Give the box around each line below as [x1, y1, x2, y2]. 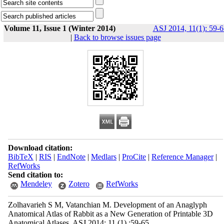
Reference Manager [151, 152, 213, 161]
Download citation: [7, 143, 72, 152]
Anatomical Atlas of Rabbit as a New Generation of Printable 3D [7, 209, 213, 218]
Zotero [68, 179, 89, 188]
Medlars [90, 152, 116, 161]
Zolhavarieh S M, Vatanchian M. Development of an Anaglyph [7, 200, 207, 209]
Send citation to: [7, 170, 63, 179]
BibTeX [7, 152, 33, 161]
